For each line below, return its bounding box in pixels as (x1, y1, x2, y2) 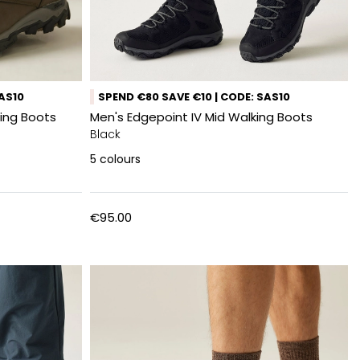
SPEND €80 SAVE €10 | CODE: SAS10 (98, 89, 290, 104)
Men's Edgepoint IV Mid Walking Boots (90, 108, 313, 125)
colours (100, 151, 141, 167)
